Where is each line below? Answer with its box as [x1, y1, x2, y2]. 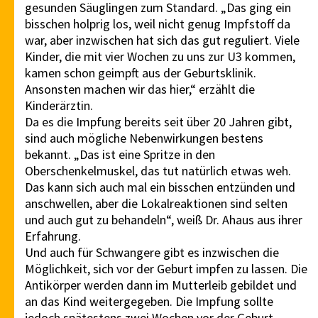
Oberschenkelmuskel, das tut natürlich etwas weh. [25, 163, 291, 180]
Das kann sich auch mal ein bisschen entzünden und [25, 179, 295, 196]
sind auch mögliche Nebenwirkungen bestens [25, 130, 263, 147]
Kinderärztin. [25, 97, 93, 114]
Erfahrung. [25, 228, 81, 245]
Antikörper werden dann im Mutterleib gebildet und [25, 277, 297, 294]
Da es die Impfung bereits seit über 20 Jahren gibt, [25, 114, 292, 131]
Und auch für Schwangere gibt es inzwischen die [25, 244, 279, 261]
